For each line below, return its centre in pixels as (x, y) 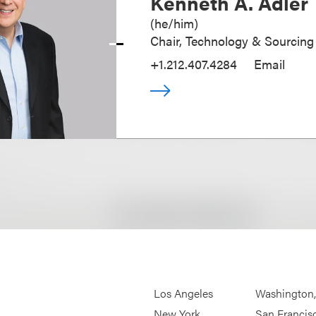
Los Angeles (184, 293)
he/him (175, 23)
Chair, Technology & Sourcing (232, 41)
